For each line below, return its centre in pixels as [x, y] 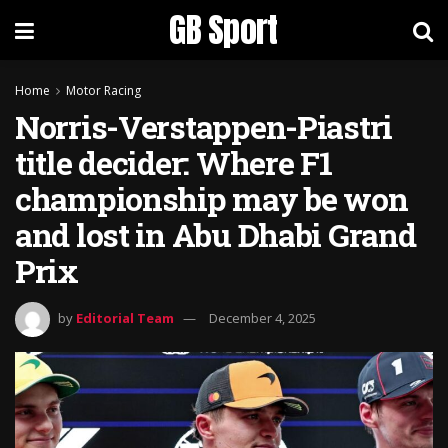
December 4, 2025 [262, 317]
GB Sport [223, 29]
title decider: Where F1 [173, 162]
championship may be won [211, 198]
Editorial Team [125, 317]
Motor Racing [103, 90]
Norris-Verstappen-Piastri [203, 126]
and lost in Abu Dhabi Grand [215, 234]
